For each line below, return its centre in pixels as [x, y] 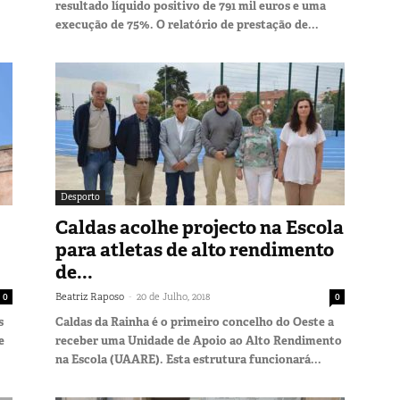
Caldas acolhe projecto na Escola [200, 227]
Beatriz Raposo [90, 296]
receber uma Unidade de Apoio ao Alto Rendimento [199, 340]
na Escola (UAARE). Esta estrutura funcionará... [188, 359]
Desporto [80, 196]
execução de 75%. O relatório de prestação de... [187, 24]
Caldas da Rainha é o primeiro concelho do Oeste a [195, 321]
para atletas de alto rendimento [195, 250]
